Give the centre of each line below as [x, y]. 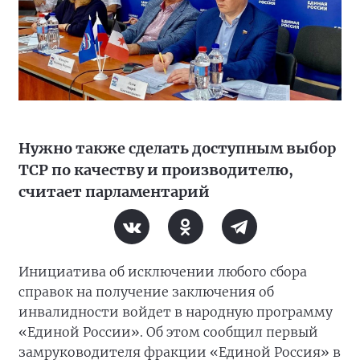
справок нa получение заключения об [146, 292]
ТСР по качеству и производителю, [156, 170]
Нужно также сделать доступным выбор [177, 149]
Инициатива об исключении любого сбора [163, 272]
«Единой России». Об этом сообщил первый [168, 332]
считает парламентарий [114, 192]
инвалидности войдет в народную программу [176, 312]
